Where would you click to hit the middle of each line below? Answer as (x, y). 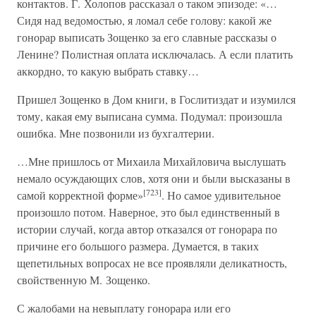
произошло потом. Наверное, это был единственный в (148, 212)
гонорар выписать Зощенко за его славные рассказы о (147, 37)
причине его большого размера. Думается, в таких (138, 246)
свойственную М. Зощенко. (84, 280)
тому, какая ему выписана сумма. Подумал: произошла (150, 116)
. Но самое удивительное (221, 195)
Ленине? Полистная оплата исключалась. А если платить (155, 54)
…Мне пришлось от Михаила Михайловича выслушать (151, 161)
